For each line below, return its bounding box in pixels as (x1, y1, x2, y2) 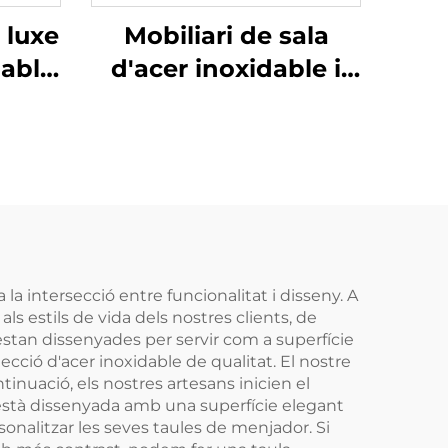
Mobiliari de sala (123, 21, 329, 50)
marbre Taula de (123, 87, 329, 116)
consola (177, 120, 275, 149)
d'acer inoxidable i (111, 54, 341, 83)
